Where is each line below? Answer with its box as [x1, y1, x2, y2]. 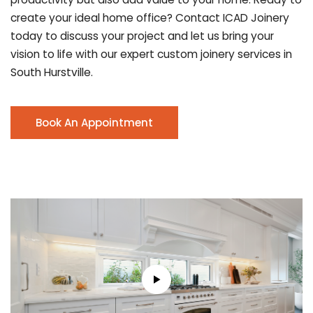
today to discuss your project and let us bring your [10, 28, 274, 43]
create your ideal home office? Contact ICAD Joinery [10, 10, 289, 25]
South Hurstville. [10, 64, 93, 80]
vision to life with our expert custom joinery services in [10, 46, 292, 61]
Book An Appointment [36, 115, 153, 130]
